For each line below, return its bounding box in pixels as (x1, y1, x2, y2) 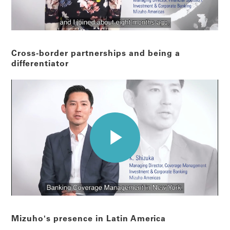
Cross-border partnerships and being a (11, 49, 181, 58)
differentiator (11, 60, 69, 68)
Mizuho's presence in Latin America (11, 215, 166, 223)
